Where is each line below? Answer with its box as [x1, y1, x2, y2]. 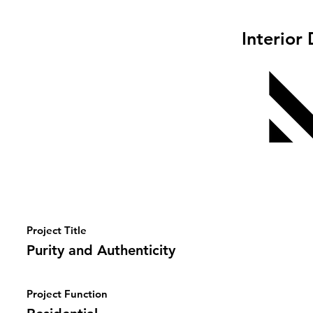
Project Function [27, 287, 108, 300]
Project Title [27, 224, 87, 237]
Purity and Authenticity [27, 242, 175, 259]
